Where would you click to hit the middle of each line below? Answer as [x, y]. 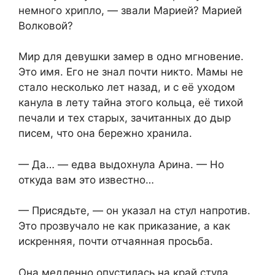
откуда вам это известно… [86, 180]
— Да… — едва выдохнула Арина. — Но [121, 164]
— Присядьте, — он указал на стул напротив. [134, 211]
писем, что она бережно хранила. [105, 134]
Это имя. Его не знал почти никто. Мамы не [131, 72]
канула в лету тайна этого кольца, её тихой [131, 103]
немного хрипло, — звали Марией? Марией [130, 10]
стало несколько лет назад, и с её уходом [127, 87]
